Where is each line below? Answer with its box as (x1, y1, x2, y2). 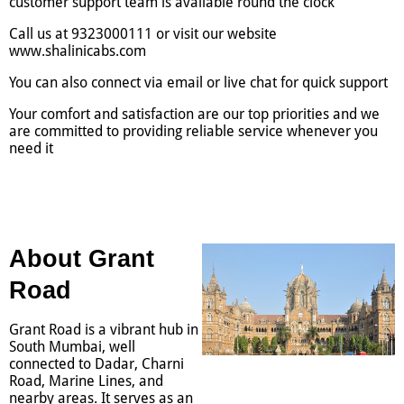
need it (9, 140, 53, 158)
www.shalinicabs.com (9, 42, 146, 60)
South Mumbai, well (9, 338, 135, 356)
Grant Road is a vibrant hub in (9, 321, 198, 339)
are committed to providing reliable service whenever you (9, 123, 378, 141)
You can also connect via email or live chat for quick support (9, 74, 388, 92)
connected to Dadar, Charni (9, 355, 184, 373)
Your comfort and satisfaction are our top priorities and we (9, 106, 380, 124)
